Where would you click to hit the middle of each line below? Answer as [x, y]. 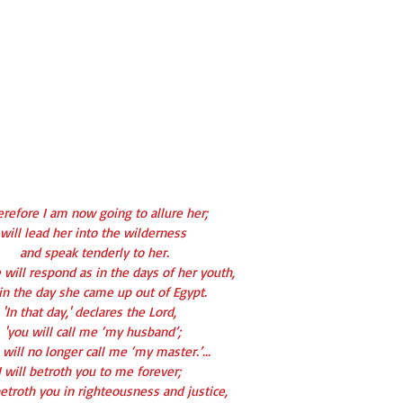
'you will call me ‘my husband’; [93, 332]
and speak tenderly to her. [94, 253]
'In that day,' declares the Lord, [89, 312]
